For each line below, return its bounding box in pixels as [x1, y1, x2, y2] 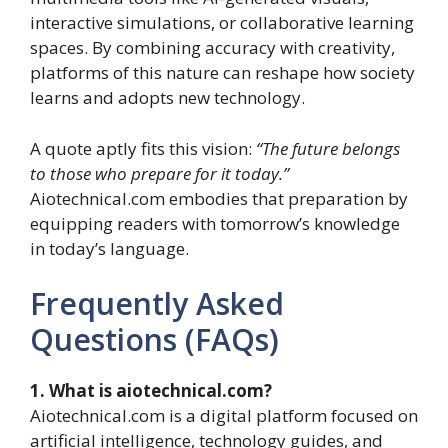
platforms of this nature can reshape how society [30, 61, 415, 85]
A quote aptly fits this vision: [30, 136, 256, 160]
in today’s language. [30, 236, 189, 260]
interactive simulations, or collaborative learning [30, 11, 414, 35]
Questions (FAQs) [30, 319, 279, 361]
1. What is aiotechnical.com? [30, 379, 272, 403]
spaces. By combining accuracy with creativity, [30, 36, 395, 60]
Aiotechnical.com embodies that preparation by [30, 186, 408, 210]
